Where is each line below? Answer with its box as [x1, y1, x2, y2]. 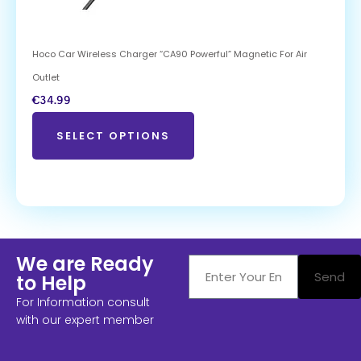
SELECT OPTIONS [56, 128, 170, 143]
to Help [16, 269, 86, 297]
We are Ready [16, 250, 154, 277]
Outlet [32, 70, 60, 84]
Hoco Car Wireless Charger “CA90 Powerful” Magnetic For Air [32, 47, 307, 60]
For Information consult [16, 293, 150, 310]
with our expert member [16, 311, 154, 328]
